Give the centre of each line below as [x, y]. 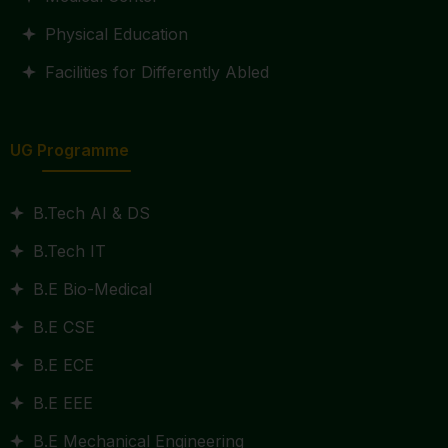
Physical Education [116, 34]
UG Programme [69, 150]
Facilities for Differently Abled [156, 72]
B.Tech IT [69, 251]
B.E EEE [62, 403]
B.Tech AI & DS [91, 213]
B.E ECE [63, 365]
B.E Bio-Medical [92, 289]
